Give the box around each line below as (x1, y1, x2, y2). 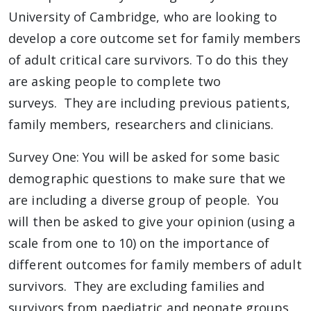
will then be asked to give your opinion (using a (8, 213, 295, 230)
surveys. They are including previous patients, (8, 94, 290, 111)
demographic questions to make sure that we (8, 170, 286, 187)
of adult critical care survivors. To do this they (8, 51, 288, 68)
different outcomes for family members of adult (8, 256, 302, 273)
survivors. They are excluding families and (8, 278, 265, 294)
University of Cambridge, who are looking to (8, 8, 278, 25)
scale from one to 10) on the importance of (8, 235, 270, 251)
